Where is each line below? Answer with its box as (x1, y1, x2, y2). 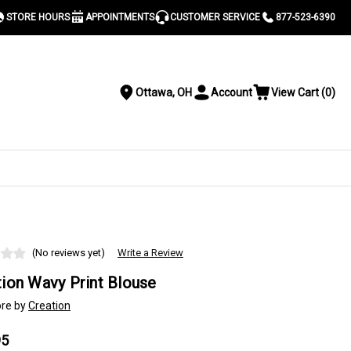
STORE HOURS (6, 12, 70, 23)
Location (117, 92, 160, 105)
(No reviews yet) (32, 247, 105, 259)
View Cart (271, 86, 320, 99)
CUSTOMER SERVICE (170, 12, 260, 23)
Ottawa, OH (136, 86, 193, 99)
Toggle (192, 92, 226, 105)
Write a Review (118, 247, 183, 259)
